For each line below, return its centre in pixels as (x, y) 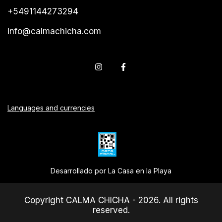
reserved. (111, 210)
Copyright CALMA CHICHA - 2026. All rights (111, 200)
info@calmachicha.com (54, 31)
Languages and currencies (51, 108)
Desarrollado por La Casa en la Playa (111, 170)
